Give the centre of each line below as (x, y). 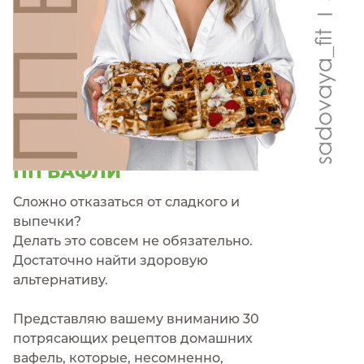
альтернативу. (61, 280)
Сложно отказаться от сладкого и (126, 202)
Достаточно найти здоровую (110, 260)
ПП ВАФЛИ (67, 172)
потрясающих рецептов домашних (133, 338)
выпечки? (47, 221)
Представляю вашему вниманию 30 (136, 319)
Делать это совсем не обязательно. (133, 241)
